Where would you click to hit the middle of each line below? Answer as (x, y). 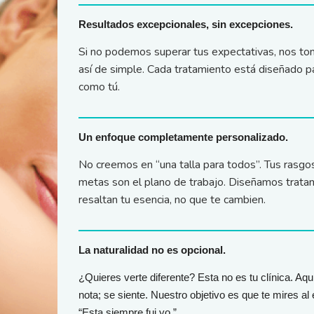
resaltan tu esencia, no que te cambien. (172, 200)
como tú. (99, 87)
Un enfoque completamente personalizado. (183, 137)
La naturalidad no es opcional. (152, 250)
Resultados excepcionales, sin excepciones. (185, 24)
